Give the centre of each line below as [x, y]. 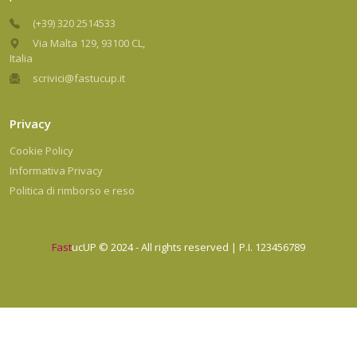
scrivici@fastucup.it [79, 78]
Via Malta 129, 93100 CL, [89, 43]
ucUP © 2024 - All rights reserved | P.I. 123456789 [188, 247]
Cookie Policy [41, 151]
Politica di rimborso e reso [72, 190]
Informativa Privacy [56, 171]
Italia [21, 58]
